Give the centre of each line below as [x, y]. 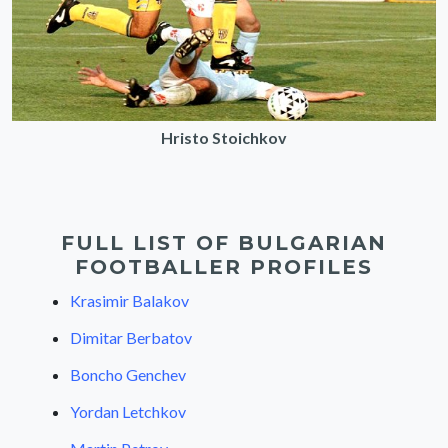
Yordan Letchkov [127, 411]
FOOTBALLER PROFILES [224, 266]
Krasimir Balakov [129, 300]
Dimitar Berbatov [130, 337]
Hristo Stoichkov [224, 137]
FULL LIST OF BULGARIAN [224, 242]
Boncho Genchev [127, 374]
